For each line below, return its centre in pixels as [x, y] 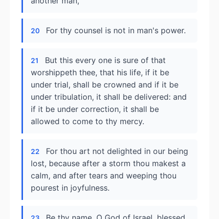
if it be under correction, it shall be [95, 109]
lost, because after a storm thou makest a [108, 163]
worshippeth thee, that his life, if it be [100, 72]
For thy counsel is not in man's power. [116, 30]
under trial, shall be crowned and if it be [105, 85]
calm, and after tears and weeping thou [104, 175]
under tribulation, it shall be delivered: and [109, 97]
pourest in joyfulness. [70, 188]
